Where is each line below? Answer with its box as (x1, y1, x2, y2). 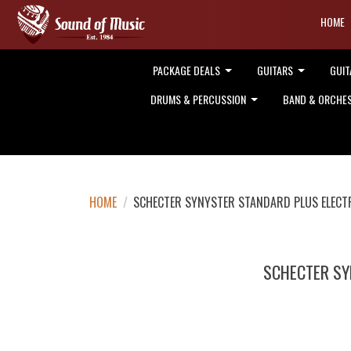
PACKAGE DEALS (152, 61, 223, 78)
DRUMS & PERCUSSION (150, 90, 248, 107)
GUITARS (256, 61, 295, 78)
